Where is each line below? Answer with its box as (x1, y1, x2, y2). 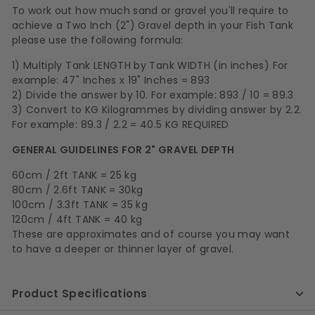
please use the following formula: (12, 32, 184, 47)
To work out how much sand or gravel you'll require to (12, 3, 289, 18)
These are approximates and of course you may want (12, 226, 290, 241)
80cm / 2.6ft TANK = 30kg (12, 182, 143, 197)
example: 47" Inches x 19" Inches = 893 (12, 72, 210, 87)
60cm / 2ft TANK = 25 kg (12, 167, 137, 182)
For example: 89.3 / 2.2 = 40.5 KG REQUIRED (12, 117, 229, 131)
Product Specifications (12, 285, 148, 301)
